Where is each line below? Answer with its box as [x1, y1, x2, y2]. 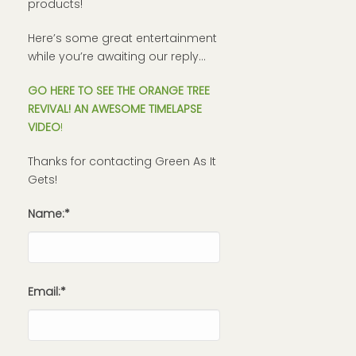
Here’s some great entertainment [28, 30, 217, 46]
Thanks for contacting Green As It [28, 153, 216, 169]
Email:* [28, 284, 66, 300]
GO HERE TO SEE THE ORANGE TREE [28, 83, 210, 99]
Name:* [28, 206, 70, 222]
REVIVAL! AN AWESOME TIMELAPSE [28, 101, 202, 117]
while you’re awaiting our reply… [28, 48, 206, 64]
